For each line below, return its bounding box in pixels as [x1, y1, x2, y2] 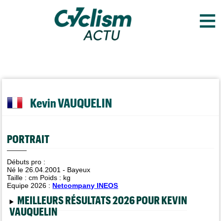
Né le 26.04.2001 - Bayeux [7, 166, 91, 174]
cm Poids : [29, 174, 64, 182]
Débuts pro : [7, 158, 46, 166]
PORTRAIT [7, 132, 50, 145]
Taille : [7, 174, 29, 182]
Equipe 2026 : [7, 182, 53, 189]
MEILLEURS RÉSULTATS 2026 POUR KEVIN [17, 193, 187, 206]
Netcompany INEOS [52, 182, 118, 189]
